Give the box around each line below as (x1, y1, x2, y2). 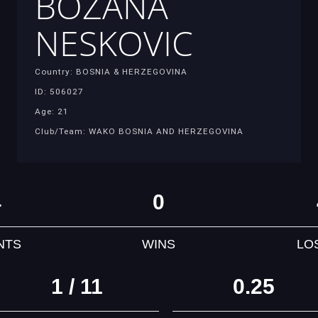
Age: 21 (35, 106, 69, 116)
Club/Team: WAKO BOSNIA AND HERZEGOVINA (35, 126, 243, 136)
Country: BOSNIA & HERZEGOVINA (35, 66, 187, 77)
